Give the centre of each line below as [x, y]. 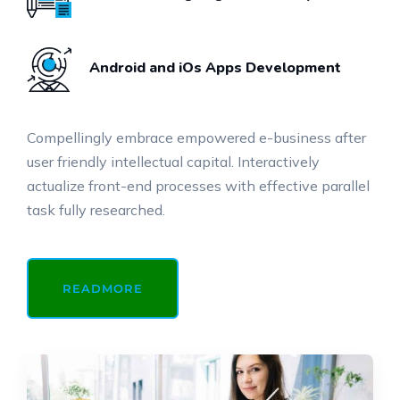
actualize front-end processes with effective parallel [198, 185]
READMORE [103, 288]
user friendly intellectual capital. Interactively [173, 161]
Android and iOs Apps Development [215, 68]
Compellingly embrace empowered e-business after [196, 137]
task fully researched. [96, 209]
